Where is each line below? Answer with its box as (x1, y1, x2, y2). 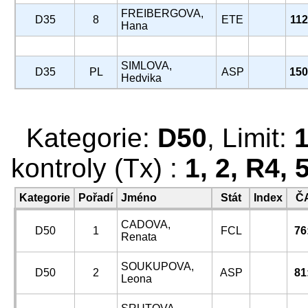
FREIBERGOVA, (121, 8, 203, 19)
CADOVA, (121, 219, 170, 230)
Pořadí (78, 192, 113, 203)
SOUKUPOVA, (121, 261, 194, 272)
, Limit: (207, 123, 294, 153)
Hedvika (121, 72, 162, 84)
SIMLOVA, (121, 60, 172, 71)
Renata (121, 231, 157, 243)
